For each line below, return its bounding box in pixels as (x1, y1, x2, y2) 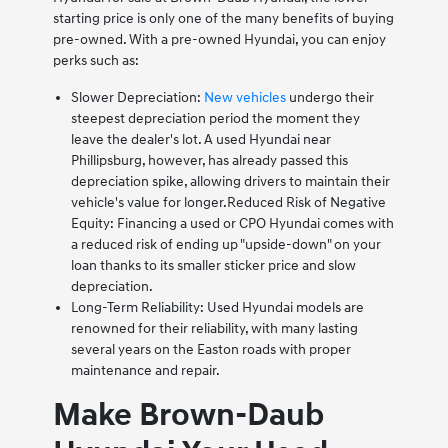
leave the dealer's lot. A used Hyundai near (70, 130, 331, 148)
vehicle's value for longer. (70, 193, 227, 211)
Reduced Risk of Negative (226, 193, 386, 211)
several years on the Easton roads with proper (70, 340, 351, 358)
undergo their (285, 88, 374, 106)
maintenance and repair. (70, 361, 220, 379)
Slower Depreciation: (70, 88, 204, 106)
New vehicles (203, 88, 286, 106)
